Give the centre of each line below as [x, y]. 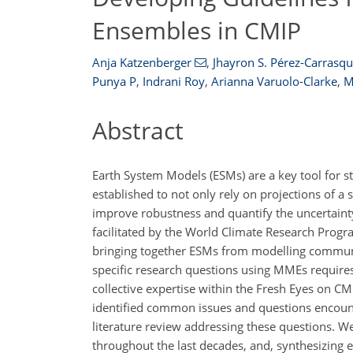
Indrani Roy [174, 81]
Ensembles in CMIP [197, 30]
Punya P [114, 81]
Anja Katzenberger [142, 62]
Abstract [138, 130]
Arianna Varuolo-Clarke [274, 81]
